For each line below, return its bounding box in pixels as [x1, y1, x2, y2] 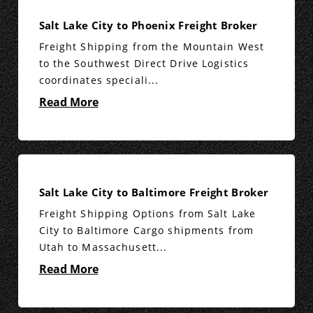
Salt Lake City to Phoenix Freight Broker [38, 18, 258, 33]
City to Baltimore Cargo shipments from [38, 224, 254, 238]
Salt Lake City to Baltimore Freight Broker [38, 185, 269, 200]
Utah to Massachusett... [38, 240, 168, 254]
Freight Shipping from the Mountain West [38, 40, 265, 54]
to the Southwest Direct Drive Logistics [38, 57, 249, 71]
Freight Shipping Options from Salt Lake [38, 207, 256, 221]
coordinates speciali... [38, 73, 159, 87]
